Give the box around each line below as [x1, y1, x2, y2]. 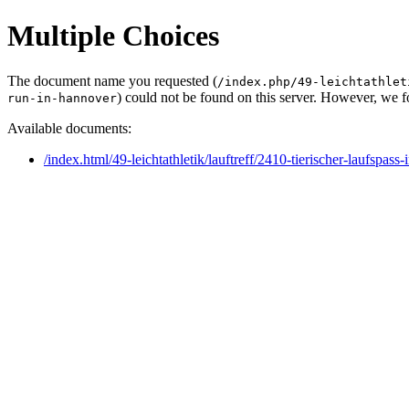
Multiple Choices [7, 19, 219, 53]
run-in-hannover [7, 90, 117, 105]
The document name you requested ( [7, 72, 217, 89]
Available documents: [7, 120, 131, 136]
